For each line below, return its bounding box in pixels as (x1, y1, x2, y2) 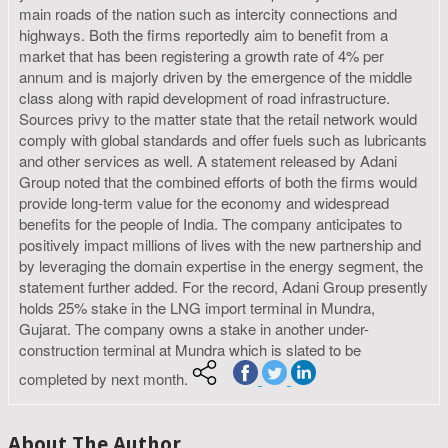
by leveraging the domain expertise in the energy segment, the (19, 255, 423, 277)
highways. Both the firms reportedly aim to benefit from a (19, 24, 388, 46)
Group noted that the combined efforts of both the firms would (19, 171, 417, 193)
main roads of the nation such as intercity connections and (19, 3, 397, 25)
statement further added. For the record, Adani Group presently (19, 276, 428, 298)
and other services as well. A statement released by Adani (19, 150, 397, 172)
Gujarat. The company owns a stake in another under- (19, 318, 369, 340)
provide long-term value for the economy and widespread (19, 192, 389, 214)
